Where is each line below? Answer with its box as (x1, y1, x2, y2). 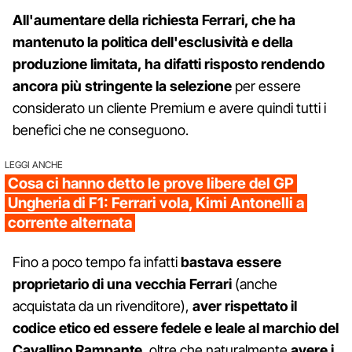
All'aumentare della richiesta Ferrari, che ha (13, 12, 295, 29)
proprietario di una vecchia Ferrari (13, 276, 232, 293)
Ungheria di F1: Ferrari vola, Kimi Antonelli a (8, 194, 304, 213)
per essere (232, 78, 301, 95)
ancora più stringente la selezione (13, 78, 232, 95)
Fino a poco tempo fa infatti (13, 254, 181, 271)
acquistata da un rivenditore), (13, 298, 192, 315)
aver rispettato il (192, 298, 297, 315)
